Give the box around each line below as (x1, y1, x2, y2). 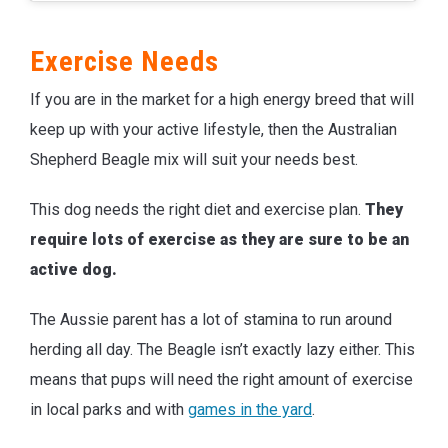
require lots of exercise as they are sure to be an (30, 229, 409, 249)
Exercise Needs (30, 44, 219, 78)
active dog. (30, 259, 117, 279)
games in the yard (188, 399, 312, 419)
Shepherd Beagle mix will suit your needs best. (30, 149, 358, 169)
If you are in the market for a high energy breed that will (30, 89, 414, 109)
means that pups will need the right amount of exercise (30, 369, 413, 389)
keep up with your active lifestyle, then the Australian (30, 119, 397, 139)
